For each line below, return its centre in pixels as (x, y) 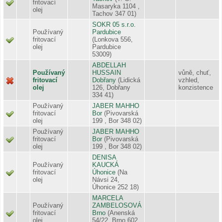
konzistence (196, 87)
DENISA (104, 157)
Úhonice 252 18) (115, 187)
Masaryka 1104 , (116, 6)
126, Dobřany (111, 87)
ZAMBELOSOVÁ (117, 205)
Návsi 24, (106, 179)
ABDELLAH (109, 65)
